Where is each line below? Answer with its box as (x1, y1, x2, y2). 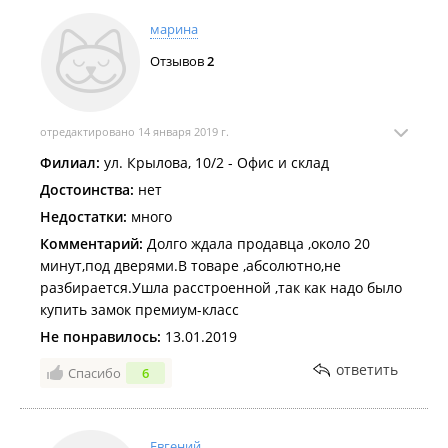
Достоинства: (40, 180, 134, 199)
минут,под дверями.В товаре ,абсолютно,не (40, 256, 341, 275)
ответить (336, 360, 398, 379)
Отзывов (150, 52, 207, 70)
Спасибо (68, 364, 121, 382)
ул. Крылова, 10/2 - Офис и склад (100, 153, 329, 172)
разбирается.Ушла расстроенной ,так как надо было (40, 278, 402, 297)
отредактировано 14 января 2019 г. (40, 124, 229, 139)
